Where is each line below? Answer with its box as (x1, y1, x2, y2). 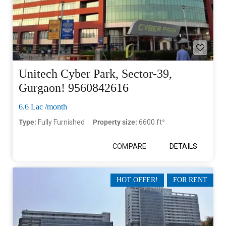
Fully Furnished (38, 118, 85, 126)
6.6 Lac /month (19, 102, 67, 111)
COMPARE (112, 142, 146, 150)
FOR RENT (173, 176, 207, 184)
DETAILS (169, 142, 197, 150)
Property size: (93, 118, 139, 126)
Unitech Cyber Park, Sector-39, (19, 67, 172, 80)
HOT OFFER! (117, 176, 158, 184)
